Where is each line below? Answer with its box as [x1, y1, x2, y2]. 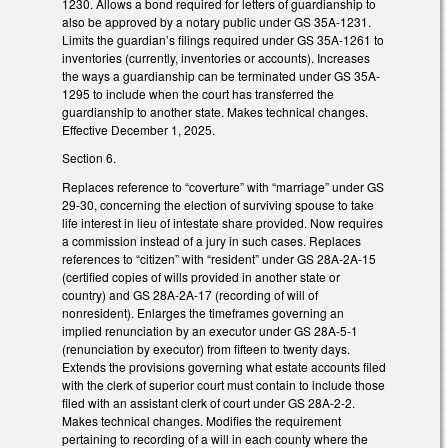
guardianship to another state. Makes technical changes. [62, 102, 368, 120]
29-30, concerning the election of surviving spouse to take [62, 196, 374, 214]
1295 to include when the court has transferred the [62, 84, 334, 102]
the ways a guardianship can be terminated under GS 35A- [62, 66, 380, 84]
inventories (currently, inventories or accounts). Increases [62, 48, 370, 66]
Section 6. [62, 149, 116, 167]
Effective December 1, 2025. [62, 120, 215, 138]
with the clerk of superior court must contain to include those [62, 376, 385, 394]
